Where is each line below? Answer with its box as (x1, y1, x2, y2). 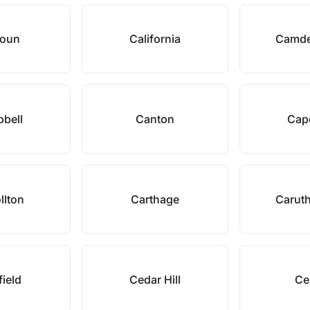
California (129, 32, 181, 46)
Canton (135, 112, 174, 126)
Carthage (130, 192, 179, 206)
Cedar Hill (129, 273, 181, 286)
